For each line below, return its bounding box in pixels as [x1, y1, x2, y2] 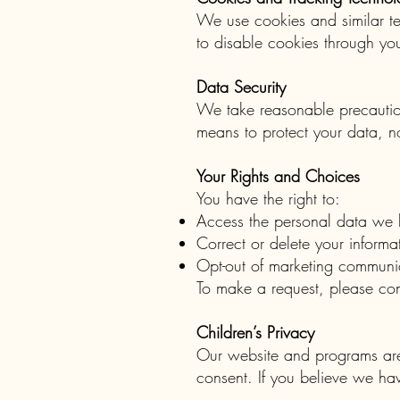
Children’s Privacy [196, 321, 314, 343]
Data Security [196, 76, 286, 97]
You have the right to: [196, 187, 340, 209]
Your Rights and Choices [196, 165, 360, 187]
